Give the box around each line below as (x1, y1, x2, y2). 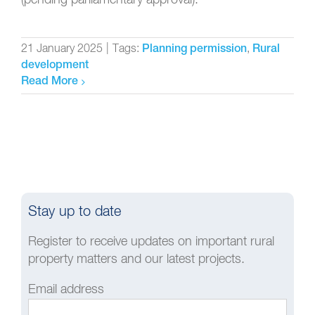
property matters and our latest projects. (28, 252, 245, 266)
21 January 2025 (21, 43, 103, 55)
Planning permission (142, 44, 247, 56)
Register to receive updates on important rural (28, 235, 274, 248)
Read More (21, 76, 78, 88)
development (21, 60, 89, 72)
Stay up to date (28, 204, 121, 219)
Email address (28, 283, 104, 296)
